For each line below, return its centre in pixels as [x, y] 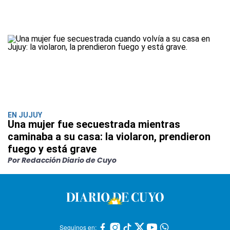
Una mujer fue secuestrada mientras [94, 124]
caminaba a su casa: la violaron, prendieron [109, 136]
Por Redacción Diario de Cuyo [62, 160]
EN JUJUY [25, 115]
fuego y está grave [52, 149]
